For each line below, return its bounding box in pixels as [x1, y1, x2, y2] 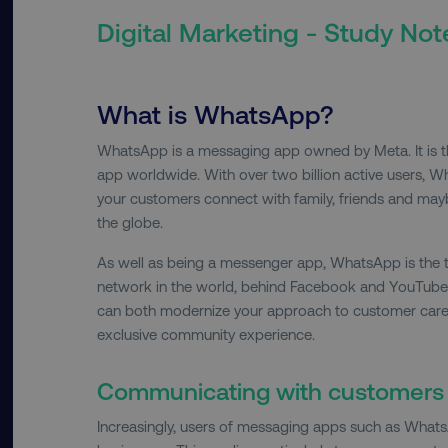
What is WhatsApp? [96, 97, 334, 129]
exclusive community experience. [96, 324, 319, 343]
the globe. [96, 212, 163, 231]
